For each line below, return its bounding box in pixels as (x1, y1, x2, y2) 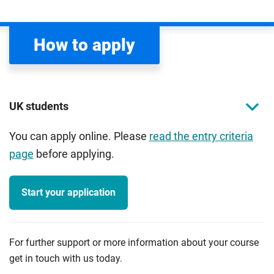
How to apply (34, 35, 135, 55)
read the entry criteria (149, 130, 253, 143)
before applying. (36, 148, 114, 160)
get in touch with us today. (9, 253, 122, 264)
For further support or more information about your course (9, 237, 259, 248)
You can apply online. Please (9, 130, 147, 143)
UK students (9, 100, 68, 113)
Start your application (21, 187, 116, 198)
